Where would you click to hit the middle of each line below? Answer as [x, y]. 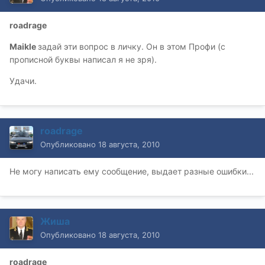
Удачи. [23, 81]
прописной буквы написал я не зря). [83, 60]
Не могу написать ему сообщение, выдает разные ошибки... [132, 172]
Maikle [24, 47]
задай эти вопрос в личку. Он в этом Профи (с [132, 47]
